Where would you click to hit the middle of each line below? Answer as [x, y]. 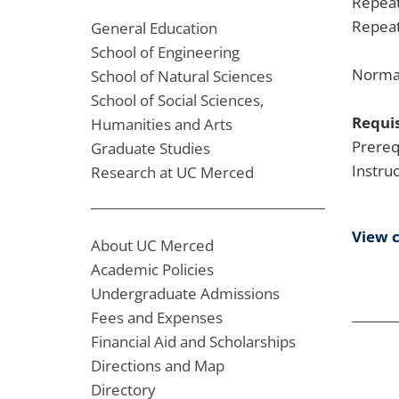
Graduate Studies [151, 148]
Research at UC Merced [172, 172]
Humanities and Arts [162, 124]
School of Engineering [165, 52]
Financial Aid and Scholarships [193, 342]
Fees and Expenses [157, 318]
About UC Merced [152, 245]
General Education [154, 28]
